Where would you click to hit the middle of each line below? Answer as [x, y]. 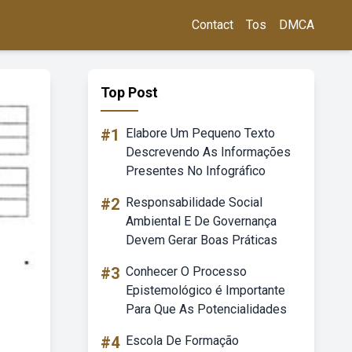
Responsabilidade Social [194, 202]
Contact [213, 25]
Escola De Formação [182, 341]
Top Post [129, 92]
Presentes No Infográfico [196, 171]
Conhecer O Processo [186, 271]
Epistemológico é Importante [205, 290]
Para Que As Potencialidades [206, 309]
